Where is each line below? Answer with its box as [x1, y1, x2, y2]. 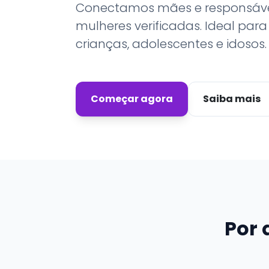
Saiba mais [203, 91, 261, 106]
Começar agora [91, 91, 173, 106]
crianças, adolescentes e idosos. [76, 35, 267, 52]
